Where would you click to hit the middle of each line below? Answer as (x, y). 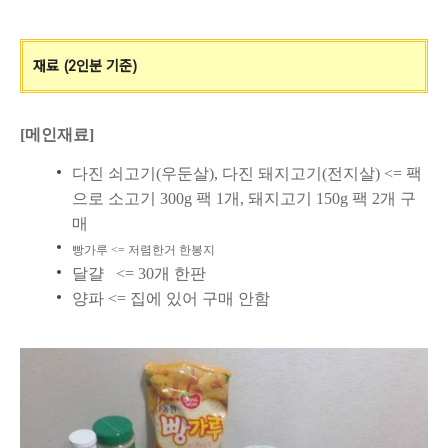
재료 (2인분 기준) (85, 66)
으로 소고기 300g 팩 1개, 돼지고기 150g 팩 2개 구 (244, 199)
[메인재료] (57, 135)
